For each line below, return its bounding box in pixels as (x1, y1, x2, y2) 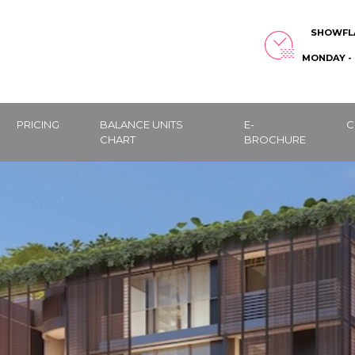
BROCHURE (244, 133, 307, 146)
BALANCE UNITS (100, 118, 184, 131)
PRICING (17, 118, 60, 131)
